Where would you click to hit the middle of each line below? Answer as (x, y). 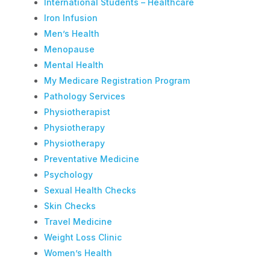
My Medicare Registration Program (117, 80)
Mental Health (74, 64)
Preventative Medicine (91, 159)
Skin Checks (70, 206)
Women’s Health (78, 253)
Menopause (69, 49)
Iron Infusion (71, 17)
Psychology (68, 174)
